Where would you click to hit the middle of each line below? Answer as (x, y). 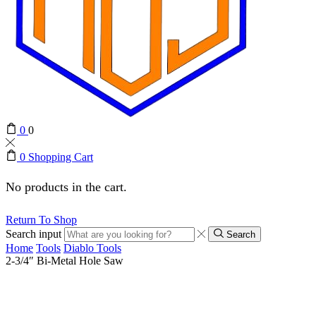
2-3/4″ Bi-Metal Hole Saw (65, 260)
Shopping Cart (61, 157)
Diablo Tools (92, 248)
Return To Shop (41, 219)
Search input (34, 233)
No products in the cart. (66, 187)
